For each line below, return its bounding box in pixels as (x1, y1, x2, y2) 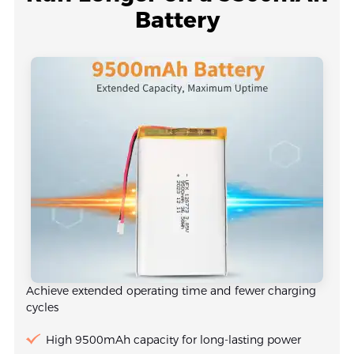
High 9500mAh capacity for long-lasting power (45, 332, 301, 347)
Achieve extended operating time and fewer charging (25, 283, 316, 298)
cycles (25, 299, 58, 314)
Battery (134, 6, 220, 33)
